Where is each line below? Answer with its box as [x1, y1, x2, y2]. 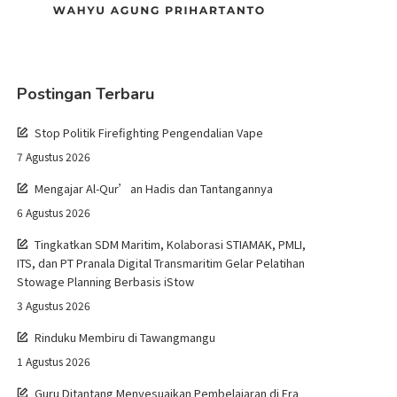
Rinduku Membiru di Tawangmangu [35, 328, 216, 346]
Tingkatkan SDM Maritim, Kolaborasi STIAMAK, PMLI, [35, 235, 307, 253]
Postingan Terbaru [17, 82, 155, 105]
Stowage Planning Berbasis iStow [17, 272, 195, 290]
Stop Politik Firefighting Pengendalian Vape [35, 123, 264, 141]
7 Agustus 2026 [17, 148, 91, 164]
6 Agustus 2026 [17, 204, 91, 220]
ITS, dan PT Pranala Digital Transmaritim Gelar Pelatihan [17, 253, 306, 271]
